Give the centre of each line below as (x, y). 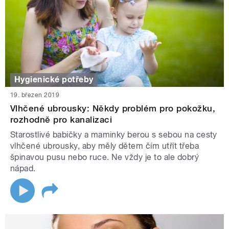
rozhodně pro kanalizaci (61, 119)
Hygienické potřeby (54, 80)
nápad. (25, 168)
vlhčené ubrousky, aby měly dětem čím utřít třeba (105, 146)
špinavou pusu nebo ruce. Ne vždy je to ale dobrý (105, 157)
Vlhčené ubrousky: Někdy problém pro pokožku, (113, 108)
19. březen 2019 (35, 95)
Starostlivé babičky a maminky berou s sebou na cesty (114, 134)
